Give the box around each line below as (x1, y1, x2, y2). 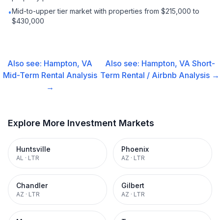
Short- (192, 58, 215, 68)
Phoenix (121, 145, 149, 153)
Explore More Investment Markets (8, 118, 154, 128)
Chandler (16, 181, 48, 190)
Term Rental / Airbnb (100, 70, 177, 80)
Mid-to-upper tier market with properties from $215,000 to (12, 7, 199, 15)
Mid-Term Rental (2, 70, 64, 80)
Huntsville (16, 145, 51, 153)
